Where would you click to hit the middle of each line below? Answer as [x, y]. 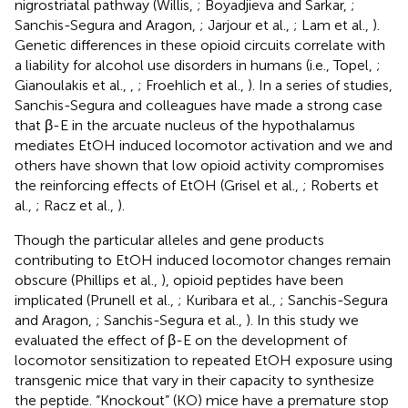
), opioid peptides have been [252, 280]
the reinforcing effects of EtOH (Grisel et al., [158, 185]
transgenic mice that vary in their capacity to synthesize [194, 380]
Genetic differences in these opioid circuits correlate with [200, 45]
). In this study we [302, 320]
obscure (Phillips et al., [88, 280]
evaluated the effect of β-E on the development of [181, 340]
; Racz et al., [76, 205]
